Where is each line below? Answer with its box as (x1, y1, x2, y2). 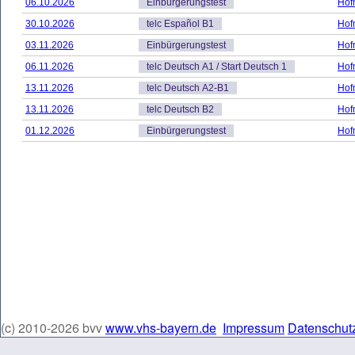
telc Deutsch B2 (147, 104, 214, 115)
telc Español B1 (147, 18, 214, 29)
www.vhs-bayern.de (105, 319, 216, 337)
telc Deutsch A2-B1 (147, 82, 229, 94)
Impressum (223, 319, 284, 337)
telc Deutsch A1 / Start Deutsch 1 (147, 61, 287, 72)
